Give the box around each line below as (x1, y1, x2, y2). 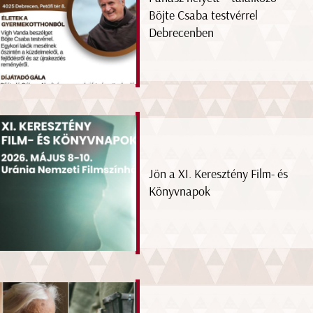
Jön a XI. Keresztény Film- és (149, 166, 289, 182)
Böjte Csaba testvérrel (149, 8, 259, 24)
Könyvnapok (149, 184, 211, 200)
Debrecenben (149, 25, 214, 41)
